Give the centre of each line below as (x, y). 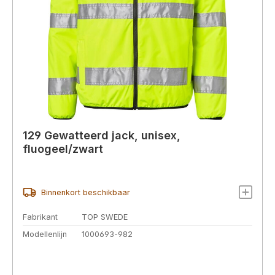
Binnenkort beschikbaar (85, 192)
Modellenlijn (45, 234)
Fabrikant (40, 217)
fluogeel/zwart (63, 149)
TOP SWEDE (105, 217)
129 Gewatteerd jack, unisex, (102, 136)
